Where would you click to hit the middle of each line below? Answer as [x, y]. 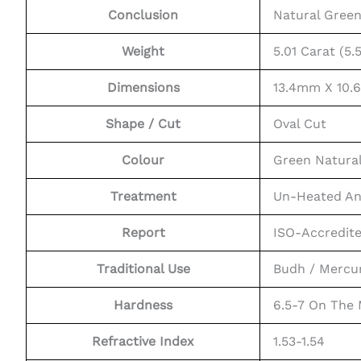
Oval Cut [300, 124]
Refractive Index [143, 342]
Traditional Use [143, 269]
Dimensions [143, 88]
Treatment [143, 197]
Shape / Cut [143, 124]
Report [143, 233]
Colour [143, 160]
